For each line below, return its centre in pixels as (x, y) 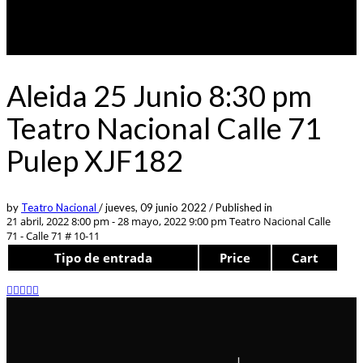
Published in (244, 207)
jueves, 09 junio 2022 (157, 207)
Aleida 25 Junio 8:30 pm (159, 95)
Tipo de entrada (103, 257)
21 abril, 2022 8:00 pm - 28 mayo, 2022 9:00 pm (117, 221)
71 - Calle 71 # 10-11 (53, 235)
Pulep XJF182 (95, 160)
